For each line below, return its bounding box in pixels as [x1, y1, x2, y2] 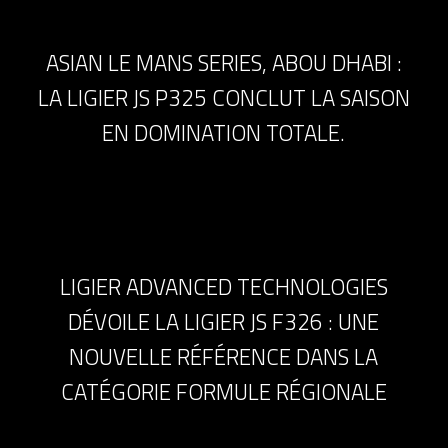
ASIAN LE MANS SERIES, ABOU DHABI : [45, 45, 402, 80]
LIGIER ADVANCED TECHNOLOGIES [59, 269, 388, 304]
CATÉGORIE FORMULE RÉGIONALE [60, 374, 387, 409]
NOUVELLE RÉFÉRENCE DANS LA [69, 339, 379, 374]
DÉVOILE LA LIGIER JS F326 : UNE [68, 304, 380, 339]
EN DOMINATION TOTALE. [102, 115, 346, 150]
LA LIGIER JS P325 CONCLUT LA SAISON [37, 80, 410, 115]
